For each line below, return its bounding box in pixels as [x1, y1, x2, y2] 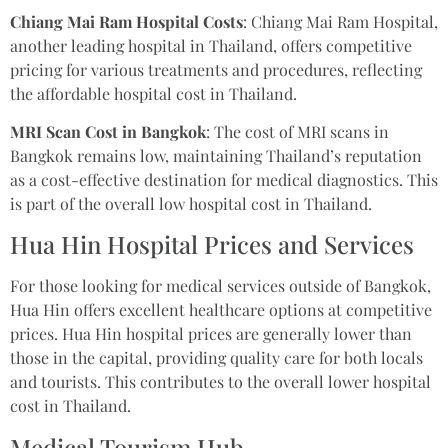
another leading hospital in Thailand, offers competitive [10, 34, 412, 56]
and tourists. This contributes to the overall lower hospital [10, 371, 431, 393]
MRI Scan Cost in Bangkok [10, 121, 206, 143]
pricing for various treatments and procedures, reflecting [10, 58, 422, 80]
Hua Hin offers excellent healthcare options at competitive [10, 299, 432, 321]
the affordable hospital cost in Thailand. [10, 82, 297, 104]
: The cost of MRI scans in [206, 121, 389, 143]
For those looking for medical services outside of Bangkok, [10, 275, 431, 297]
